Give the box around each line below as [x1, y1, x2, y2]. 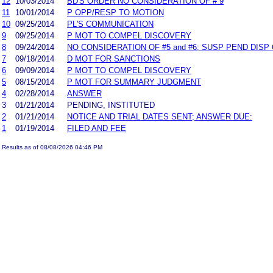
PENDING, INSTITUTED [67, 100, 155, 110]
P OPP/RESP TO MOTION [67, 7, 164, 17]
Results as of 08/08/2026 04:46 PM [2, 143, 102, 151]
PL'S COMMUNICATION [67, 19, 154, 29]
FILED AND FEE [67, 123, 126, 133]
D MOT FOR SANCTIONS [67, 54, 160, 63]
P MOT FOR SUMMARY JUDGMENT [67, 77, 201, 87]
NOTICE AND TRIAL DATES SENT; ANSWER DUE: [67, 112, 252, 121]
